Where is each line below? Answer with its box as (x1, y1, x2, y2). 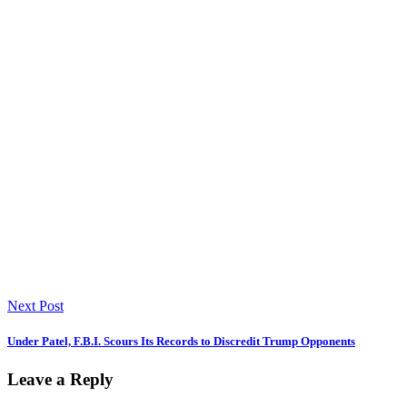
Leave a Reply (7, 369, 114, 389)
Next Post (7, 298, 64, 314)
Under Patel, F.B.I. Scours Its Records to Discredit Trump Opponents (7, 334, 355, 349)
